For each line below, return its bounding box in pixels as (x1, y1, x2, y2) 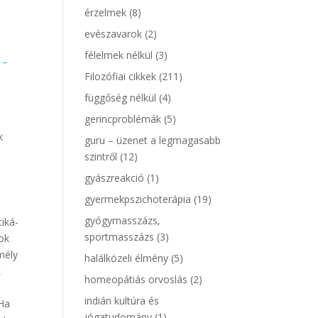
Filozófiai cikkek (84, 70, 157, 83)
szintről (84, 150, 118, 163)
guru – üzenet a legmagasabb (84, 133, 221, 147)
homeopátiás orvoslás (84, 273, 188, 286)
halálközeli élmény (84, 251, 169, 265)
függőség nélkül (84, 91, 157, 104)
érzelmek (84, 6, 127, 19)
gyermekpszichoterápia (84, 192, 192, 206)
